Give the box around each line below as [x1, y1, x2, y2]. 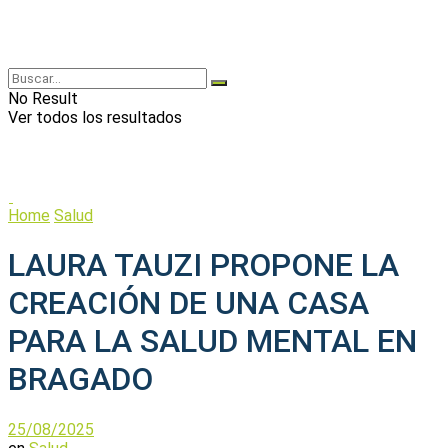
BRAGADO [8, 360, 153, 399]
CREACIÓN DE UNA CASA [8, 284, 369, 323]
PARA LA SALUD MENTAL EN [8, 322, 417, 361]
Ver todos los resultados [8, 108, 182, 127]
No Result [8, 89, 78, 108]
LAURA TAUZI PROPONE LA [8, 246, 399, 285]
